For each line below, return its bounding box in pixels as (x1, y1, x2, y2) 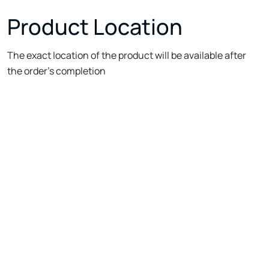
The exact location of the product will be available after (7, 48, 246, 62)
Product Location (7, 11, 183, 41)
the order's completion (7, 64, 106, 77)
